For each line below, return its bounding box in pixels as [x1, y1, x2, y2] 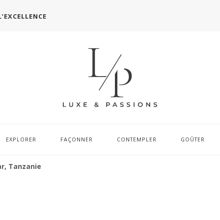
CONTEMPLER [116, 136, 157, 143]
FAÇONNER [60, 136, 93, 143]
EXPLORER [5, 136, 36, 143]
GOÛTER [180, 136, 205, 143]
